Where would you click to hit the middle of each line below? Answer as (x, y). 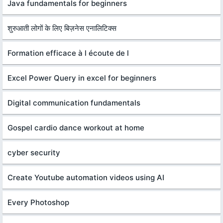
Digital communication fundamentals (74, 103)
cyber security (34, 153)
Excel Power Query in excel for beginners (82, 78)
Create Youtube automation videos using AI (86, 178)
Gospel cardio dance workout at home (76, 128)
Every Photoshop (38, 203)
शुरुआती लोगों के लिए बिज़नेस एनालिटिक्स (62, 28)
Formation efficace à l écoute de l (68, 53)
